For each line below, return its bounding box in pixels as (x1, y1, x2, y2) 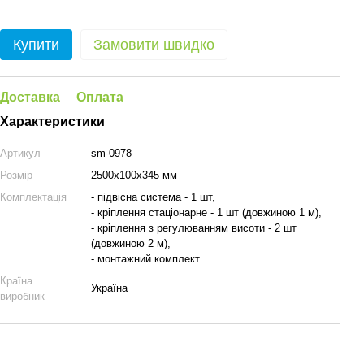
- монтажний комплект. (91, 253, 202, 265)
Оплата (76, 90, 123, 104)
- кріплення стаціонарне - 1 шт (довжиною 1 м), (91, 206, 322, 219)
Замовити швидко (93, 37, 214, 53)
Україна (91, 282, 128, 294)
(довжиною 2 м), (91, 237, 171, 249)
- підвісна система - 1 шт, (91, 191, 215, 203)
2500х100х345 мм (91, 169, 177, 181)
